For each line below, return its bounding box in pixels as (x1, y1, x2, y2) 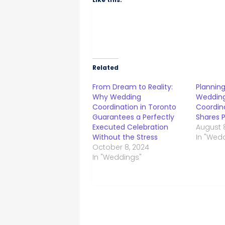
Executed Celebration (92, 122, 169, 133)
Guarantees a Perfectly (92, 112, 175, 123)
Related (92, 63, 119, 72)
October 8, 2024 (92, 142, 150, 153)
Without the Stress (92, 132, 158, 143)
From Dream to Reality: (92, 82, 173, 92)
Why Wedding (92, 92, 142, 102)
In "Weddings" (92, 152, 142, 163)
